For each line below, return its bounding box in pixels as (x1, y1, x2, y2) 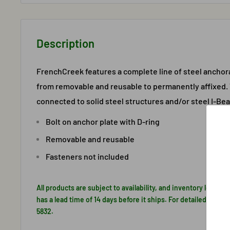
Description (36, 36, 94, 50)
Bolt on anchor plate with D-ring (46, 117, 160, 127)
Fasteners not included (46, 151, 129, 162)
